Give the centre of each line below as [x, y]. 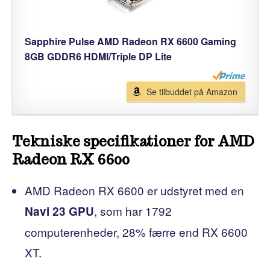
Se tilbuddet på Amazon [192, 91]
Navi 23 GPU [59, 211]
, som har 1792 [133, 210]
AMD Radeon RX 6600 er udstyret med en [134, 190]
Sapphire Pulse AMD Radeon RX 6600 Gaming [130, 41]
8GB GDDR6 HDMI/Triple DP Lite [98, 56]
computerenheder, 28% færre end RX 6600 [136, 231]
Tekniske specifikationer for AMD [133, 141]
